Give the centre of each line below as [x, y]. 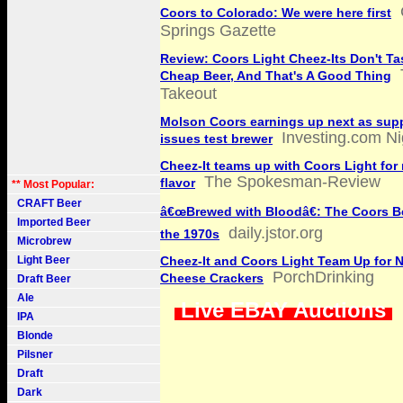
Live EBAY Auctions [283, 310]
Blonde [32, 336]
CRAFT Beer [47, 203]
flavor [178, 183]
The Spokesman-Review [292, 182]
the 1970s [190, 234]
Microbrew [41, 241]
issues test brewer [216, 139]
